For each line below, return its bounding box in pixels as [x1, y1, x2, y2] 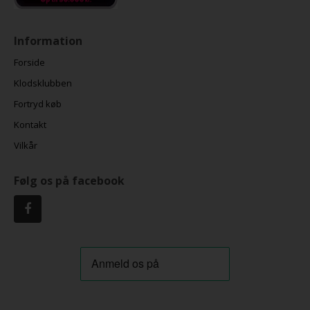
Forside [14, 56, 45, 69]
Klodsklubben [14, 77, 72, 90]
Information [14, 33, 82, 49]
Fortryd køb [14, 98, 62, 111]
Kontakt [14, 118, 46, 131]
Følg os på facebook [14, 173, 125, 189]
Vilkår [14, 139, 37, 152]
